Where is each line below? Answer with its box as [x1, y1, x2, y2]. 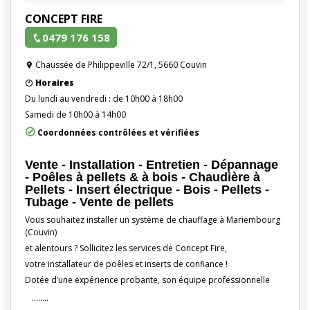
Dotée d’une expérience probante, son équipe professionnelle [25, 273, 270, 286]
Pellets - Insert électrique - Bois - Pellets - [25, 182, 269, 197]
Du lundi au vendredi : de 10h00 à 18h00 [25, 92, 183, 104]
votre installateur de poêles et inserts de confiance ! [25, 257, 228, 270]
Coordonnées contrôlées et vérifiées [35, 126, 199, 138]
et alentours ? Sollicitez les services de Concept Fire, [25, 241, 227, 254]
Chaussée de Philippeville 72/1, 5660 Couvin [33, 58, 207, 71]
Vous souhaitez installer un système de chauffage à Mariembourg [25, 213, 280, 226]
